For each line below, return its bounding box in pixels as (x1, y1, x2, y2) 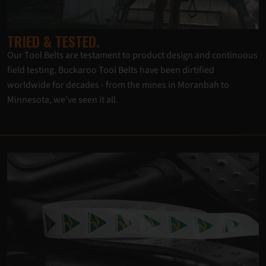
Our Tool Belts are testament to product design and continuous (7, 48, 258, 62)
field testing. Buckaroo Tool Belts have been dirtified (7, 63, 214, 77)
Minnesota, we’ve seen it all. (7, 93, 118, 106)
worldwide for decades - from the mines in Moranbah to (7, 78, 229, 91)
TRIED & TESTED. (7, 30, 100, 52)
